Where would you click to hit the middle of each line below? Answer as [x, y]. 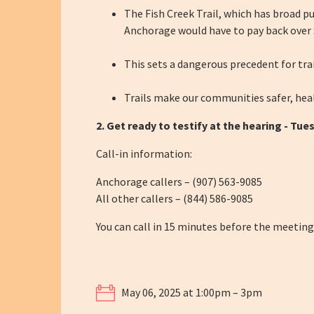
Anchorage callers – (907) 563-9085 [179, 181]
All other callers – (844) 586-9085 [175, 198]
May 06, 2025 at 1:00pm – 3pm [191, 292]
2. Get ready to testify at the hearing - [193, 125]
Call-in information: [144, 153]
